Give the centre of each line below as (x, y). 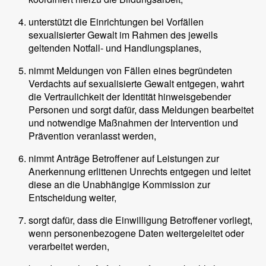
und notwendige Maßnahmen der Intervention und (133, 123)
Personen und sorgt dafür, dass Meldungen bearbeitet (141, 110)
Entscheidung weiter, (72, 198)
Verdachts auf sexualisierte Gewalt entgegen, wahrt (136, 84)
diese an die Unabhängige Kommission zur (119, 185)
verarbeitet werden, (69, 246)
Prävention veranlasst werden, (92, 136)
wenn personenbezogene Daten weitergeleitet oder (136, 233)
